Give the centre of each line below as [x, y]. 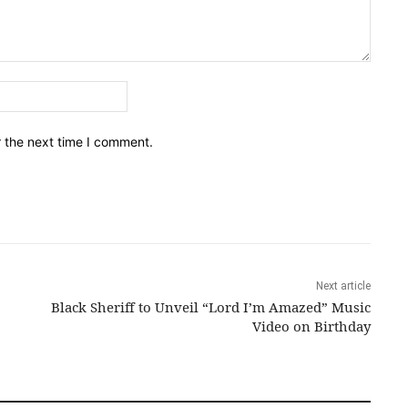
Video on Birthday [311, 326]
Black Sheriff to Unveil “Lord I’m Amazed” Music [210, 306]
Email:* [148, 90]
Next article [343, 286]
